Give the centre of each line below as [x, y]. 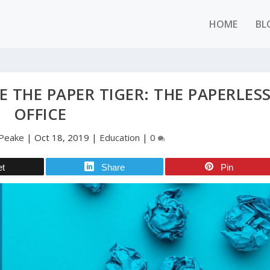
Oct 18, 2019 [62, 137]
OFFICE [40, 114]
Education [120, 137]
